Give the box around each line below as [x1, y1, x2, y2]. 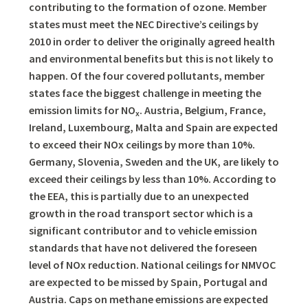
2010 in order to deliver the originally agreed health [28, 34, 275, 48]
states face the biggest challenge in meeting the [28, 85, 261, 100]
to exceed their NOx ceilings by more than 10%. [28, 137, 255, 151]
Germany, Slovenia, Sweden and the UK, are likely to [28, 154, 279, 168]
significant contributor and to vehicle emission [28, 223, 257, 237]
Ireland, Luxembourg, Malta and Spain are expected [28, 120, 278, 134]
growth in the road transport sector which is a [28, 206, 253, 220]
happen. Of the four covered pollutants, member [28, 68, 265, 82]
